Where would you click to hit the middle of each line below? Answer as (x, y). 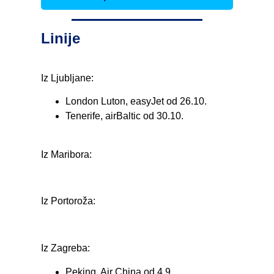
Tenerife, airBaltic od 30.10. (125, 116)
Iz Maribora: (67, 154)
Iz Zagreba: (66, 248)
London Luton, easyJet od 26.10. (136, 102)
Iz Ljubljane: (68, 78)
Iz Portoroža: (68, 201)
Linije (61, 39)
